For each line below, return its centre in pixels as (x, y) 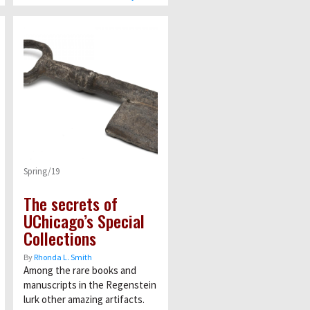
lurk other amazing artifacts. (84, 299)
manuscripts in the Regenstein (90, 284)
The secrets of (70, 203)
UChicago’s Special (84, 220)
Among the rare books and (80, 270)
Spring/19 (41, 171)
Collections (60, 238)
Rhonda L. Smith (63, 257)
